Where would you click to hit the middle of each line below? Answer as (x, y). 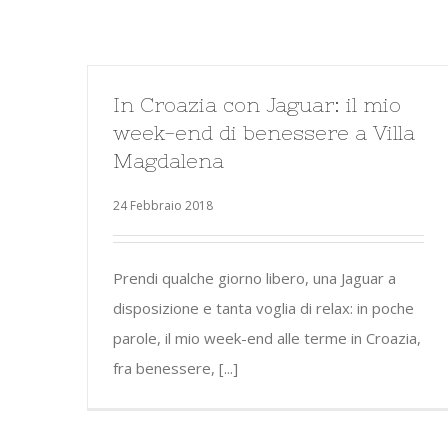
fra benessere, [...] (175, 368)
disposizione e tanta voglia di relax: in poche (263, 308)
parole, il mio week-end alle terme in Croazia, (267, 338)
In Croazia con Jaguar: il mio (257, 104)
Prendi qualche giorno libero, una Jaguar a (254, 278)
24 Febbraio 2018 (163, 205)
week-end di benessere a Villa (264, 132)
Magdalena (168, 160)
